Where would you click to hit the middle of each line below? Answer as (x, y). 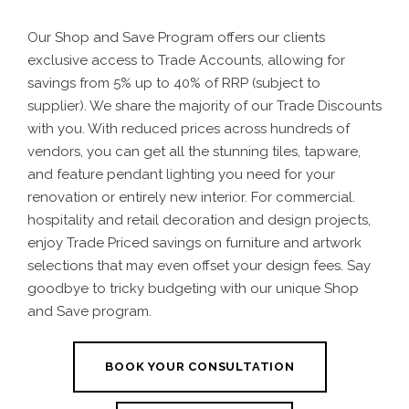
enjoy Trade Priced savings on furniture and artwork (194, 242)
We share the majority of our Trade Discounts (236, 105)
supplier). (58, 105)
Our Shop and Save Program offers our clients (176, 37)
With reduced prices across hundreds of (219, 128)
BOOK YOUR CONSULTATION (200, 367)
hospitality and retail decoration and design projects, (199, 220)
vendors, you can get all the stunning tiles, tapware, (194, 151)
